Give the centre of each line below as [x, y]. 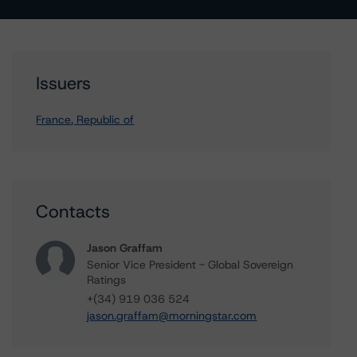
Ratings [107, 280]
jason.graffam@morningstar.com [172, 316]
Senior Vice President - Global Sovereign [190, 265]
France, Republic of [85, 120]
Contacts [73, 212]
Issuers [64, 83]
